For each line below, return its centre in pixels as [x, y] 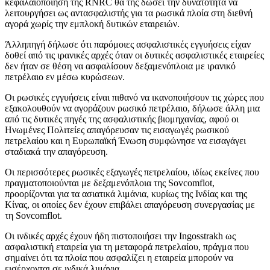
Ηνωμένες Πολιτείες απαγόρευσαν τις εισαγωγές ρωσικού [117, 130]
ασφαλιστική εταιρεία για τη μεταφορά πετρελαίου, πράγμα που [127, 247]
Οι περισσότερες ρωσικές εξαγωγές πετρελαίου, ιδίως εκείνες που [132, 172]
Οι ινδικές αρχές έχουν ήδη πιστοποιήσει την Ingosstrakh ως [120, 236]
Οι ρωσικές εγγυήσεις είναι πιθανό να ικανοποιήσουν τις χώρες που [134, 98]
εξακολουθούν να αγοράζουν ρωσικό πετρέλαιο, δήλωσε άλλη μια [132, 108]
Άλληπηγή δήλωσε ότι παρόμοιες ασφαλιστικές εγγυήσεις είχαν [128, 45]
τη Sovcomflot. [33, 216]
